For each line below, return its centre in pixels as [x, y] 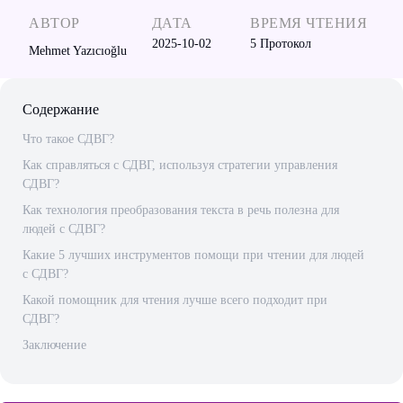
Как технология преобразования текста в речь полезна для [181, 210]
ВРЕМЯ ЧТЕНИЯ [309, 23]
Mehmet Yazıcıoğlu [78, 51]
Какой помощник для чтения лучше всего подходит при [175, 300]
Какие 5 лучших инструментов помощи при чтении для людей [193, 255]
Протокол [286, 44]
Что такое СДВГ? [68, 139]
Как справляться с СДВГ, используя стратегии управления [180, 165]
